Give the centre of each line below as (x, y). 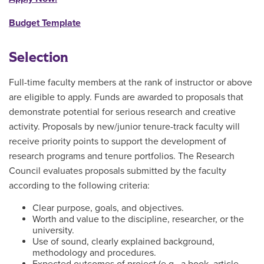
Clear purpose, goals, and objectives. (108, 208)
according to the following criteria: (79, 186)
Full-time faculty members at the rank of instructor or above (131, 82)
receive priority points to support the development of (118, 141)
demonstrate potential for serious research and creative (122, 112)
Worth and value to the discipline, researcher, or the (138, 219)
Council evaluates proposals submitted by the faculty (118, 171)
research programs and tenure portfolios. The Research (122, 156)
